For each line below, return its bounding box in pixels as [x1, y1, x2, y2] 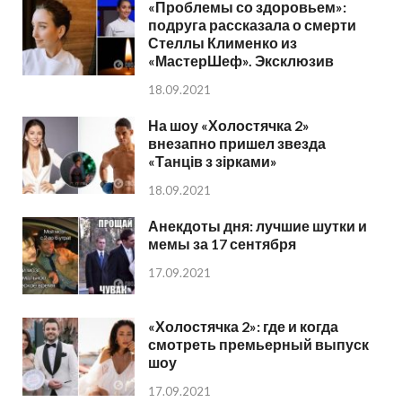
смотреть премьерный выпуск [148, 336, 369, 354]
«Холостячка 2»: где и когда [148, 318, 338, 336]
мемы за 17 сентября [148, 235, 296, 253]
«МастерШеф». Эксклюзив [148, 52, 334, 70]
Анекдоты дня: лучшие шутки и [148, 217, 367, 235]
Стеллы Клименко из [148, 34, 297, 52]
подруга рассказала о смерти [148, 16, 356, 34]
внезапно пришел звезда [148, 135, 326, 153]
